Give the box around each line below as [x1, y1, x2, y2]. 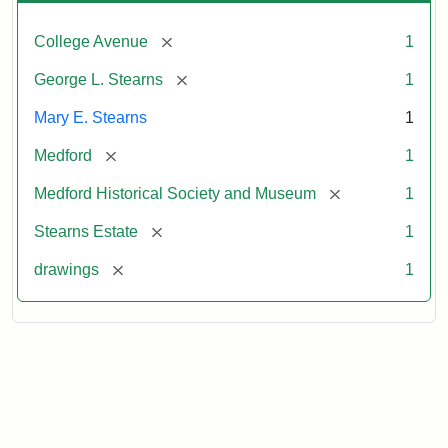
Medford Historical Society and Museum [34, 184, 316, 202]
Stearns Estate [34, 222, 138, 240]
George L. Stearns [34, 70, 163, 88]
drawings [34, 260, 99, 278]
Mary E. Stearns [34, 108, 147, 126]
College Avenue [34, 32, 148, 50]
